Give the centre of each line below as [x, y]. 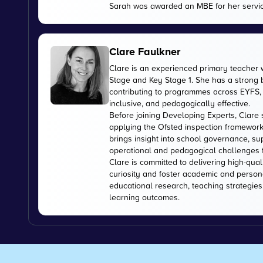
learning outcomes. [144, 197]
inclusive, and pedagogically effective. [180, 103]
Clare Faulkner [145, 51]
